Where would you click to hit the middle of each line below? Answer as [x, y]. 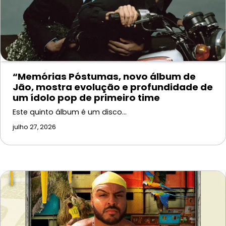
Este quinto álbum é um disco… [70, 112]
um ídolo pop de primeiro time [86, 98]
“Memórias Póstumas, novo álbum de [104, 77]
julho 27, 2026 [34, 127]
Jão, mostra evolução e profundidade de [113, 87]
